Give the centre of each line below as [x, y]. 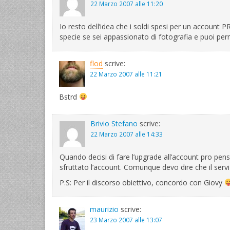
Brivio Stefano [114, 123]
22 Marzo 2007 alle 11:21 [126, 74]
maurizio [104, 209]
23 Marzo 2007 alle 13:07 [126, 220]
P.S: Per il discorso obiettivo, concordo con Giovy [142, 183]
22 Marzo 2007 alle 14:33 [127, 134]
